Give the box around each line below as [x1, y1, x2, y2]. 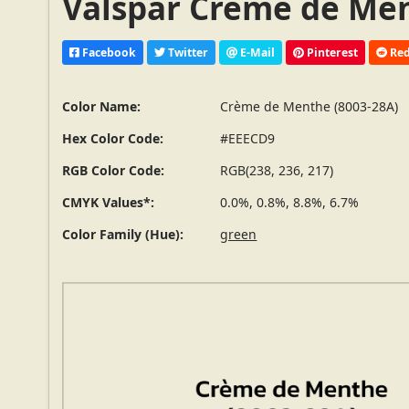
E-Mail [237, 44, 276, 60]
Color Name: [62, 98, 142, 116]
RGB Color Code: [62, 162, 165, 180]
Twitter [165, 44, 209, 60]
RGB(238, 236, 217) [220, 162, 334, 180]
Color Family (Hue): [62, 225, 184, 244]
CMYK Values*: [62, 194, 155, 212]
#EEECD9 [220, 130, 276, 148]
